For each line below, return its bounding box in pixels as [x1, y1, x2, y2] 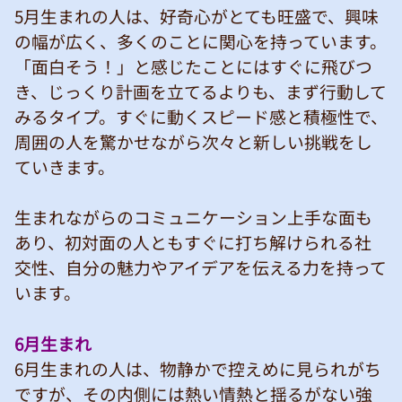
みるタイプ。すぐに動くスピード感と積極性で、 [14, 103, 388, 128]
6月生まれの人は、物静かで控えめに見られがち [14, 355, 381, 380]
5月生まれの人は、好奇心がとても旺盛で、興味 [14, 3, 379, 28]
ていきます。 [14, 153, 115, 179]
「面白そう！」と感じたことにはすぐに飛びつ [14, 53, 372, 78]
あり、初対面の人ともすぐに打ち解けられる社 [14, 229, 371, 254]
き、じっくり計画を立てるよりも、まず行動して [14, 78, 387, 103]
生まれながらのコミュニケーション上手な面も [14, 204, 372, 229]
